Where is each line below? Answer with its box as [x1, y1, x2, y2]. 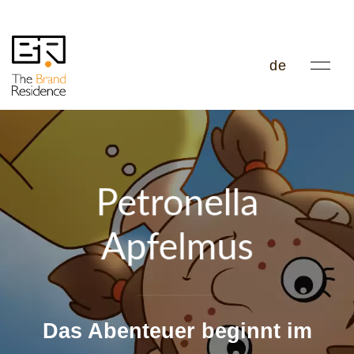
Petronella [95, 185, 259, 223]
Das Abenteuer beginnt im [42, 319, 312, 343]
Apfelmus [100, 229, 254, 267]
